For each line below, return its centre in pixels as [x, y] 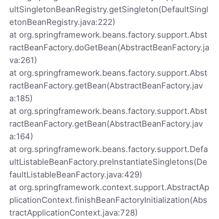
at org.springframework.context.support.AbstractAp [109, 187]
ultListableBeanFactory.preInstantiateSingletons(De [109, 162]
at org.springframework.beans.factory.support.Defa [109, 149]
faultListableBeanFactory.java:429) [76, 174]
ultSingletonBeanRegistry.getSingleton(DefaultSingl [109, 9]
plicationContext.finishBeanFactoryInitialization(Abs [109, 200]
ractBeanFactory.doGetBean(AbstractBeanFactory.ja [109, 47]
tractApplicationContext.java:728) [74, 212]
